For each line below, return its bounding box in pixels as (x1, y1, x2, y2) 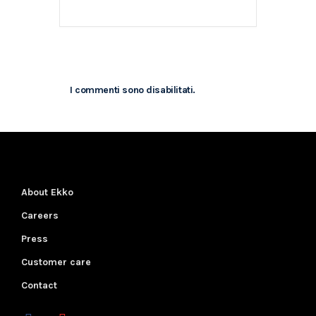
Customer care (21, 256, 91, 268)
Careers (21, 209, 59, 221)
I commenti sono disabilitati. (70, 84, 195, 96)
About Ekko (21, 186, 73, 198)
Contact (21, 279, 57, 291)
